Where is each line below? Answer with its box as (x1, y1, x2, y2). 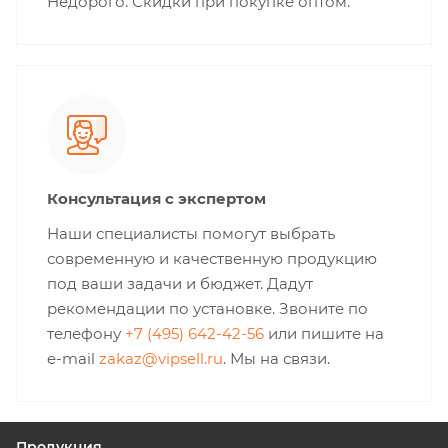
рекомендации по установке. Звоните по (47, 299, 368, 318)
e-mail (47, 349, 99, 368)
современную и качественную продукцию (47, 249, 377, 268)
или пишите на (264, 324, 384, 343)
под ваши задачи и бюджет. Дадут (47, 274, 313, 293)
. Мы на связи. (223, 349, 330, 368)
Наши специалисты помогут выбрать (47, 224, 335, 243)
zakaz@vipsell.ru (99, 349, 223, 368)
